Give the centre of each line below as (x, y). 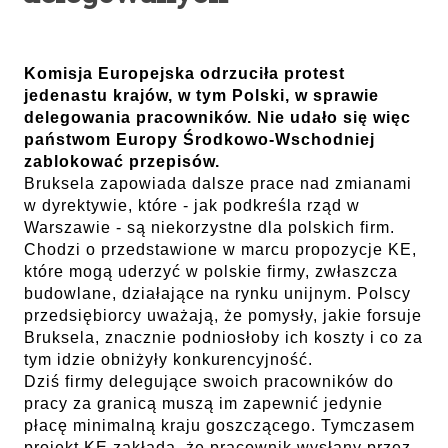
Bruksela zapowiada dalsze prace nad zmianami (218, 183)
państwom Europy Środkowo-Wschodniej (199, 139)
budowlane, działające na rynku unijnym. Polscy (217, 293)
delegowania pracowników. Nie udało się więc (217, 117)
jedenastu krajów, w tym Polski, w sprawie (201, 95)
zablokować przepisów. (122, 161)
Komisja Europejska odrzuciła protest (184, 73)
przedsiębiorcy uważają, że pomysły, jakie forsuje (223, 315)
